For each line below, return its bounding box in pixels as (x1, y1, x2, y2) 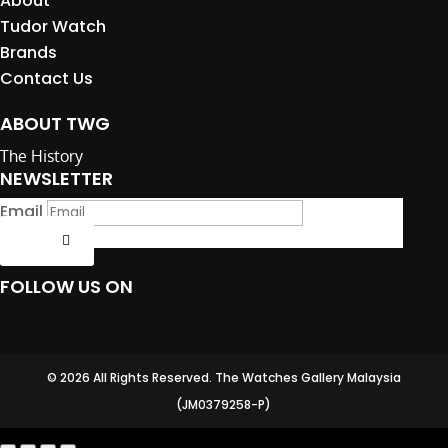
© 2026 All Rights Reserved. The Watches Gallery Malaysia (46, 369, 401, 386)
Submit (8, 230, 58, 250)
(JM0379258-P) (176, 396, 272, 413)
